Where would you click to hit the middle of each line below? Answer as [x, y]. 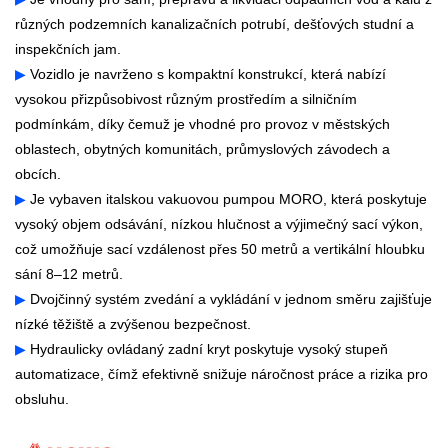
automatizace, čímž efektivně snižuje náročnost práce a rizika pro [221, 374]
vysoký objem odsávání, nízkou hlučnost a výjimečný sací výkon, [219, 224]
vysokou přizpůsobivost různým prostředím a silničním [186, 99]
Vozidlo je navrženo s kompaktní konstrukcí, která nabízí [206, 74]
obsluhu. [42, 399]
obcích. [38, 174]
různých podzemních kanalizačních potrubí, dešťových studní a [214, 24]
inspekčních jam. [68, 49]
